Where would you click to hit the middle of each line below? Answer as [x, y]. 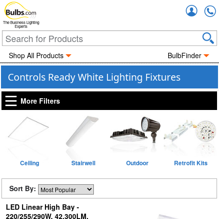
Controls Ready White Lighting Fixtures [94, 77]
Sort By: [24, 188]
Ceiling [29, 163]
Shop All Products [36, 55]
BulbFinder [185, 55]
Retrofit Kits [191, 163]
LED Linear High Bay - [42, 207]
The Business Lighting [21, 22]
